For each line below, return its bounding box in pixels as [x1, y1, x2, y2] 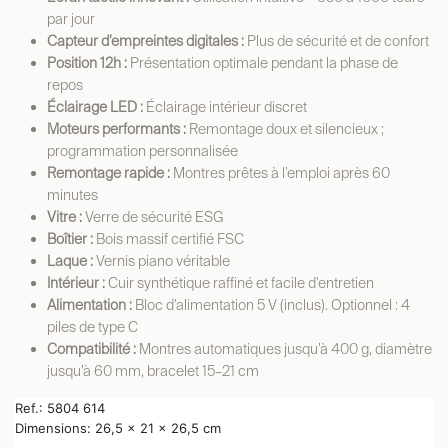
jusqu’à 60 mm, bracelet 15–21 [47, 362, 235, 380]
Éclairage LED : [47, 98, 146, 116]
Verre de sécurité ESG [85, 208, 223, 226]
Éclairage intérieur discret [146, 98, 307, 116]
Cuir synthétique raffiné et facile [108, 274, 305, 292]
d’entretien [308, 274, 374, 292]
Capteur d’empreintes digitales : [47, 32, 247, 50]
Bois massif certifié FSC [96, 230, 244, 248]
